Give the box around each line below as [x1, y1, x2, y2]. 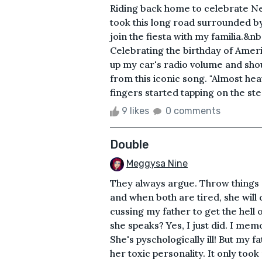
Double [110, 137, 149, 151]
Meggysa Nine [126, 157, 188, 169]
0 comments [166, 105, 220, 116]
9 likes [119, 105, 151, 116]
